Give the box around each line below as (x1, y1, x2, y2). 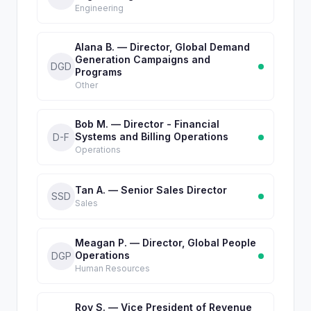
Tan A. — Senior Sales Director (75, 183, 227, 196)
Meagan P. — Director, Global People (75, 237, 256, 249)
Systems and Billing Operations (75, 131, 228, 142)
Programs (75, 66, 122, 78)
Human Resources (75, 263, 150, 274)
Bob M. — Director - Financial (75, 118, 219, 130)
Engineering (75, 3, 124, 13)
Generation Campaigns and (75, 53, 210, 65)
